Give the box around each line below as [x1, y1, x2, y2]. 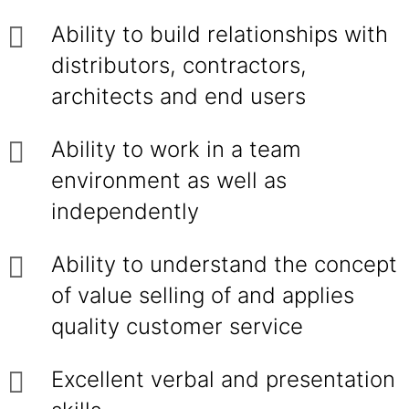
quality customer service [51, 313, 303, 340]
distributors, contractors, [51, 52, 307, 79]
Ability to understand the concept [51, 251, 397, 278]
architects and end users [51, 83, 306, 110]
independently [51, 198, 205, 225]
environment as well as [51, 167, 287, 194]
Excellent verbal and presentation [51, 366, 395, 393]
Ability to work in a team [51, 136, 301, 163]
